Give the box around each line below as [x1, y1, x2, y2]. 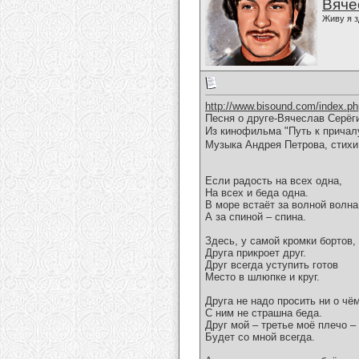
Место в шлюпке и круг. [205, 271, 320, 284]
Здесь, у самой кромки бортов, [205, 235, 356, 248]
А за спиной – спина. [205, 211, 306, 224]
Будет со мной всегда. [205, 331, 315, 344]
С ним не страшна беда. [205, 307, 322, 320]
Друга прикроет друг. [205, 247, 306, 260]
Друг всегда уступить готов [205, 259, 338, 272]
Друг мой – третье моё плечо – [205, 319, 356, 332]
